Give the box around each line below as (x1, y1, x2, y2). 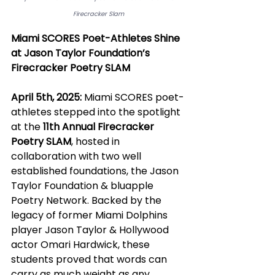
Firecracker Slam (72, 9, 124, 18)
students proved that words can (11, 252, 169, 266)
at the (11, 119, 43, 134)
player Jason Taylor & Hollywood (11, 222, 171, 237)
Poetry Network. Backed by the (11, 193, 164, 207)
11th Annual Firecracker (43, 119, 157, 134)
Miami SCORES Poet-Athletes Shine (11, 31, 182, 45)
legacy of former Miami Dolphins (11, 207, 170, 222)
